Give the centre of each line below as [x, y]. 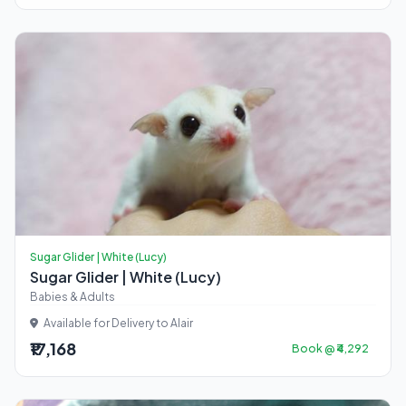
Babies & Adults [72, 297]
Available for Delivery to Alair [117, 323]
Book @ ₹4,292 [330, 348]
